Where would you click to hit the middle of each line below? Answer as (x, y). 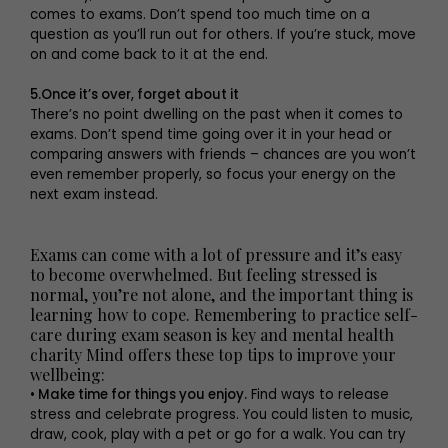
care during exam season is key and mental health (212, 334)
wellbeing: (67, 374)
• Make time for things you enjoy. (138, 394)
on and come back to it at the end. (149, 54)
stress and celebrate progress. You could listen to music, (221, 414)
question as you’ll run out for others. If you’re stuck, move (223, 34)
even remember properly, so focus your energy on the (213, 174)
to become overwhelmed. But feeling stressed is (203, 274)
